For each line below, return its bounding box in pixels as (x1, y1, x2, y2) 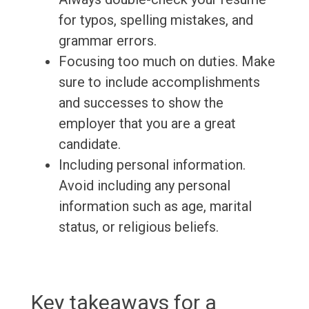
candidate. (58, 136, 121, 153)
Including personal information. (58, 157, 246, 174)
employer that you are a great (58, 115, 236, 132)
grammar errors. (58, 32, 157, 50)
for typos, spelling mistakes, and (58, 12, 253, 29)
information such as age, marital (58, 198, 252, 215)
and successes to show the (58, 94, 223, 112)
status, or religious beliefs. (58, 219, 219, 236)
